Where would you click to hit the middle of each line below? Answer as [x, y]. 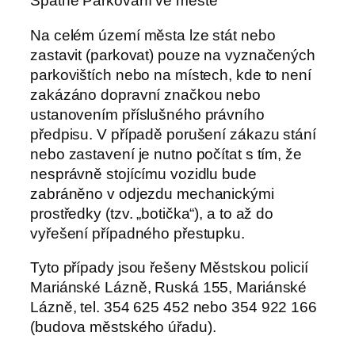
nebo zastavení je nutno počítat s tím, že [166, 154]
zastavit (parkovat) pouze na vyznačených [173, 55]
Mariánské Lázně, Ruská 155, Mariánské [169, 288]
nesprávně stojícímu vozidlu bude [143, 174]
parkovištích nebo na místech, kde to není [171, 74]
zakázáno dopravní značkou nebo [145, 94]
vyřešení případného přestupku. [137, 233]
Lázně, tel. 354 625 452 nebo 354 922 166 [174, 307]
